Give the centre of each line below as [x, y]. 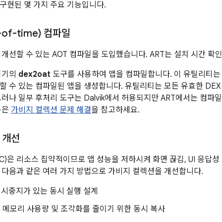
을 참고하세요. [115, 110]
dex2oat [34, 74]
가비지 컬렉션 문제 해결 [51, 110]
